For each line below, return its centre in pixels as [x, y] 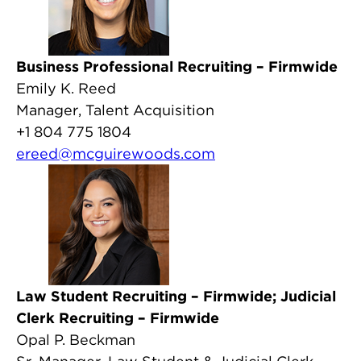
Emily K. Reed [66, 88]
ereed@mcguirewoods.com [116, 154]
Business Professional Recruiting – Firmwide [177, 66]
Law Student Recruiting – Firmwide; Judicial [176, 296]
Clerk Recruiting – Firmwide [118, 318]
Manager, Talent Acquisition [115, 110]
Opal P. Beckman [76, 340]
